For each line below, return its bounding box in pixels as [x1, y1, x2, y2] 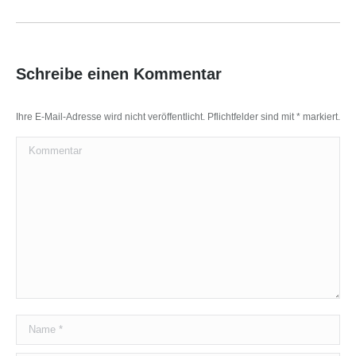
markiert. [300, 111, 340, 123]
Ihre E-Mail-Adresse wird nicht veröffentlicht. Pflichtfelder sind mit [16, 111, 296, 123]
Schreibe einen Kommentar [16, 65, 222, 83]
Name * [16, 318, 58, 332]
